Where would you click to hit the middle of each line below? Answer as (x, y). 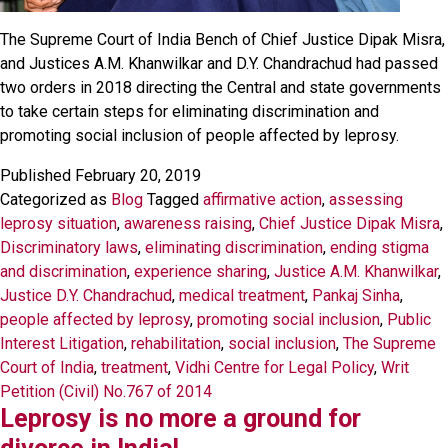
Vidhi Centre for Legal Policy (274, 367)
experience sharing (200, 271)
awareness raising (188, 223)
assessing (366, 199)
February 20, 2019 (138, 175)
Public (409, 319)
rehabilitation (176, 343)
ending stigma (379, 247)
